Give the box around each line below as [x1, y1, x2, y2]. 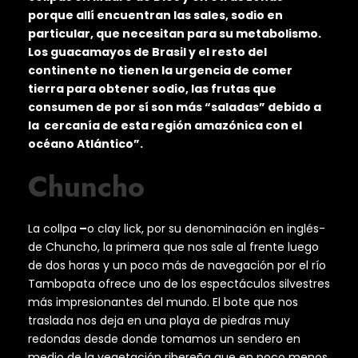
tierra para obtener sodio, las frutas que [28, 81, 276, 97]
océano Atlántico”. [28, 136, 143, 153]
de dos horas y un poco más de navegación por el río [28, 257, 326, 274]
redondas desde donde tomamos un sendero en [28, 331, 300, 348]
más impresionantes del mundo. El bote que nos [28, 294, 298, 311]
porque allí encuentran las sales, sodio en [28, 7, 283, 24]
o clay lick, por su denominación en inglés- [87, 221, 325, 237]
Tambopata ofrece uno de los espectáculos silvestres [28, 276, 330, 292]
